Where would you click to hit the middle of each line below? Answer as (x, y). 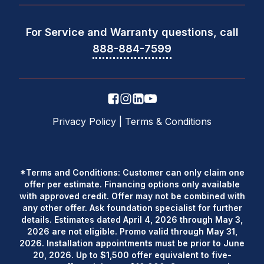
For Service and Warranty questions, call (132, 32)
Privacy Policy (84, 121)
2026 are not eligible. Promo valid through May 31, (132, 231)
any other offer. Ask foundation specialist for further (132, 207)
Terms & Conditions (168, 121)
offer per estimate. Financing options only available (132, 184)
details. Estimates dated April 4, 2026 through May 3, (132, 219)
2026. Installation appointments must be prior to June (132, 243)
